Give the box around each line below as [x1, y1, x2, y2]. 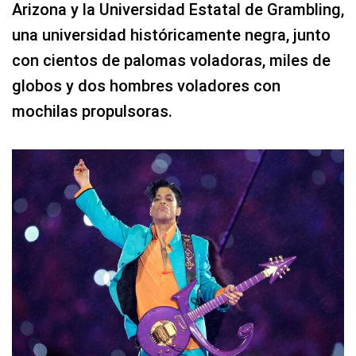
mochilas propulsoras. [12, 101, 172, 121]
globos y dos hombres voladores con [12, 75, 281, 95]
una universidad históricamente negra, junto [12, 25, 331, 44]
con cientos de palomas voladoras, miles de [12, 50, 331, 70]
